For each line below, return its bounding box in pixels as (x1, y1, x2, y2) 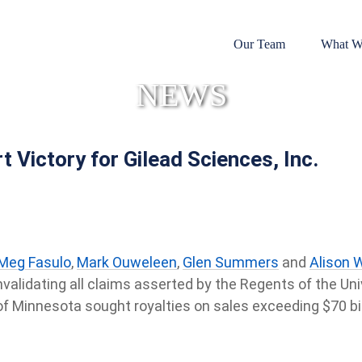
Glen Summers (182, 254, 279, 271)
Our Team (234, 37, 285, 51)
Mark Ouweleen (76, 254, 177, 271)
